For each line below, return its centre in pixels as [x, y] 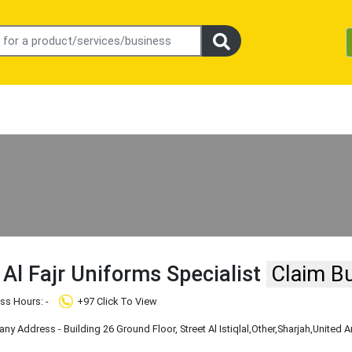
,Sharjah [293, 329]
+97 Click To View [117, 302]
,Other [262, 329]
